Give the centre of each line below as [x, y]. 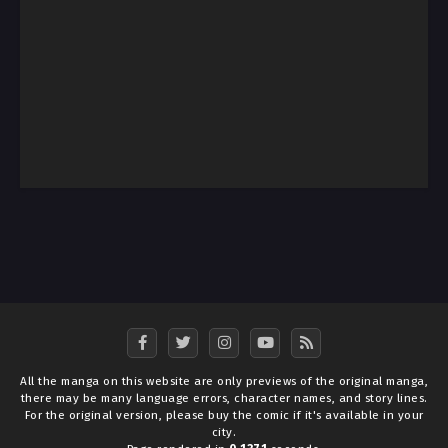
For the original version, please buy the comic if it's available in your [224, 414]
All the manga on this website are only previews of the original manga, [224, 380]
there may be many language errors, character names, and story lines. [224, 397]
